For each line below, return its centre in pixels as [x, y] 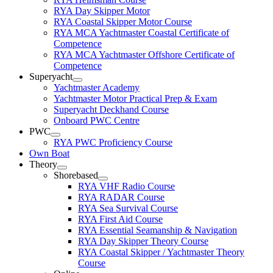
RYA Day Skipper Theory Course [143, 241]
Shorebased [76, 175]
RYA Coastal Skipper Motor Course [123, 22]
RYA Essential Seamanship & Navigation [158, 230]
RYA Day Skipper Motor [102, 11]
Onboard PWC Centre [97, 120]
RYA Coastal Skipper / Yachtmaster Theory [161, 252]
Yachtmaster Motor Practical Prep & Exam [135, 98]
